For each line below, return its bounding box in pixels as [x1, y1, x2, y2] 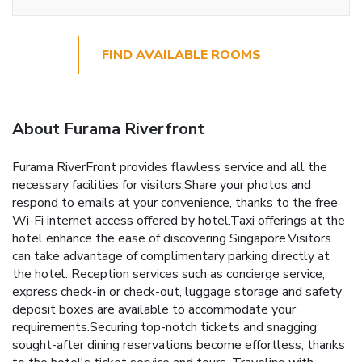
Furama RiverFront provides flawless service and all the [12, 158, 327, 176]
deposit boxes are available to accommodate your [12, 300, 296, 318]
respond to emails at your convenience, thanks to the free [12, 193, 338, 212]
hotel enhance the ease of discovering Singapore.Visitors [12, 229, 331, 247]
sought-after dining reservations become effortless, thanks [12, 335, 345, 354]
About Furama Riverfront [12, 117, 204, 140]
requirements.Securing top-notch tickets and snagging [12, 318, 317, 336]
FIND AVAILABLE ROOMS [101, 45, 261, 64]
